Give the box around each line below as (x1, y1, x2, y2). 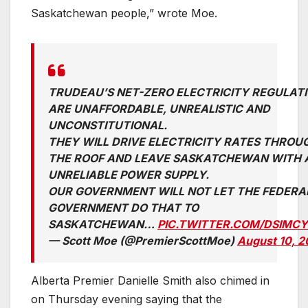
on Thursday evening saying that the (31, 291, 222, 306)
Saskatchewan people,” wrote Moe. (31, 6, 221, 21)
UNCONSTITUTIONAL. (48, 118, 167, 133)
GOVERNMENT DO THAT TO (48, 201, 199, 215)
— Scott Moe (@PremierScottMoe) (48, 234, 237, 248)
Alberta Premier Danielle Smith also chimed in (31, 273, 269, 287)
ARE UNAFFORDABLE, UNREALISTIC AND (48, 102, 270, 116)
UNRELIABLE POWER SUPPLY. (48, 168, 209, 182)
